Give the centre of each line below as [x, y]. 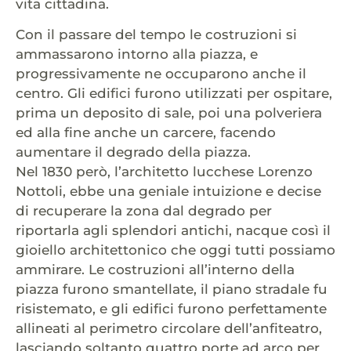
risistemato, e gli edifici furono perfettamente [171, 309]
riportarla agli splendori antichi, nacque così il [173, 231]
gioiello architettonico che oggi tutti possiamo [175, 250]
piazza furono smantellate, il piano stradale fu [172, 289]
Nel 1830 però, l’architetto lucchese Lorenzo [164, 172]
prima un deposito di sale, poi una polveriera [169, 113]
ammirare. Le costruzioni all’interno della [155, 270]
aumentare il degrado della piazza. [133, 152]
